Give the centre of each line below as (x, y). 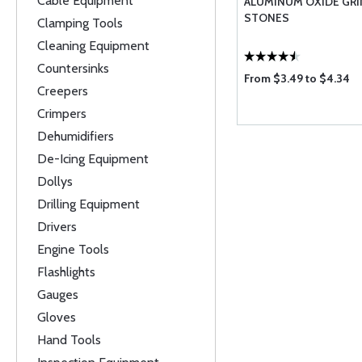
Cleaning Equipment (93, 46)
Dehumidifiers (76, 136)
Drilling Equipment (88, 204)
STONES (266, 18)
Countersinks (73, 68)
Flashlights (66, 272)
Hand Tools (69, 340)
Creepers (63, 91)
